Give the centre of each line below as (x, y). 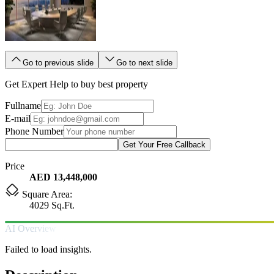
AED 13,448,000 (63, 177)
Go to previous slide (58, 62)
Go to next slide (144, 62)
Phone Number (34, 131)
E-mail (18, 118)
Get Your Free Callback (164, 144)
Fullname (23, 105)
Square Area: (46, 194)
